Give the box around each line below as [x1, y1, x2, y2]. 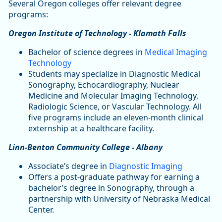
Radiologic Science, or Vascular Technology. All [28, 101, 202, 112]
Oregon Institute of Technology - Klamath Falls [8, 28, 186, 39]
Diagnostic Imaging [109, 161, 182, 172]
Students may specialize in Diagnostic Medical [28, 68, 200, 80]
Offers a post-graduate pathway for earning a [28, 171, 200, 183]
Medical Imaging [145, 47, 207, 58]
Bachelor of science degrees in [28, 47, 145, 58]
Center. [28, 204, 54, 216]
